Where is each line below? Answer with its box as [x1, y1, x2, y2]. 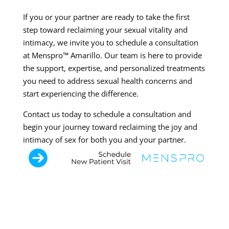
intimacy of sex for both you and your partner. [22, 134, 186, 145]
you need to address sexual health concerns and [22, 76, 192, 86]
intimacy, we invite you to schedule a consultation [22, 37, 198, 48]
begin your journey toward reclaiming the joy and [22, 122, 197, 132]
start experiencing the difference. [22, 88, 139, 99]
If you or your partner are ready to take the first [22, 12, 190, 22]
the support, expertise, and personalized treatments [22, 63, 205, 74]
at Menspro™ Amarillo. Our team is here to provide [22, 50, 202, 61]
